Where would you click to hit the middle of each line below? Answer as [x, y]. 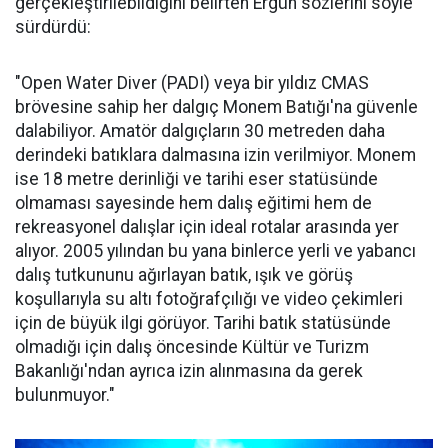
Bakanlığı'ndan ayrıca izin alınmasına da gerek [189, 370]
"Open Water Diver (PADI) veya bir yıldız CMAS [192, 82]
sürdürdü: [53, 26]
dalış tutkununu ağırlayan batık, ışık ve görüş [184, 274]
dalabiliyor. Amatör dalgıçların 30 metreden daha [200, 130]
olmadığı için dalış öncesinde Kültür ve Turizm [192, 346]
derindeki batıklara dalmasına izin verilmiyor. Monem [215, 154]
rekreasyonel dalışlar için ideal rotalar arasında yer [207, 226]
